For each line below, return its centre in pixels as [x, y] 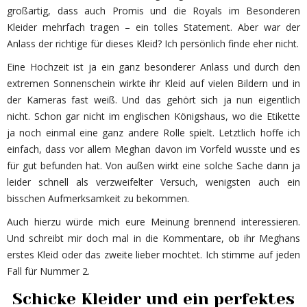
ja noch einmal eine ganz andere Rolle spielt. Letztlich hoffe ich [153, 132]
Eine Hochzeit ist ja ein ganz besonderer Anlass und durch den [153, 66]
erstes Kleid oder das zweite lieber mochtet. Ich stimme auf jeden [153, 254]
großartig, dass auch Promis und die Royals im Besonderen [153, 10]
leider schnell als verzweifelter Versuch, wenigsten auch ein [153, 182]
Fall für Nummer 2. [48, 271]
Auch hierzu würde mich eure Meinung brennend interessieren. [153, 221]
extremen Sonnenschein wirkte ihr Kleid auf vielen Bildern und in [153, 83]
